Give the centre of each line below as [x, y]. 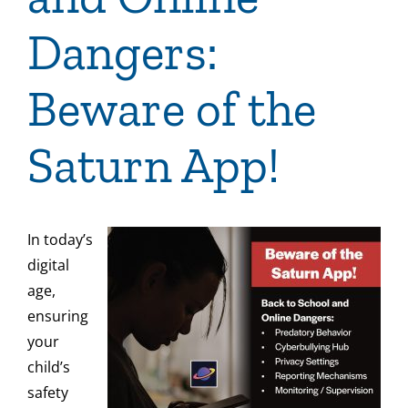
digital [48, 265]
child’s [48, 367]
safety [47, 393]
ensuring [57, 316]
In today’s [60, 240]
